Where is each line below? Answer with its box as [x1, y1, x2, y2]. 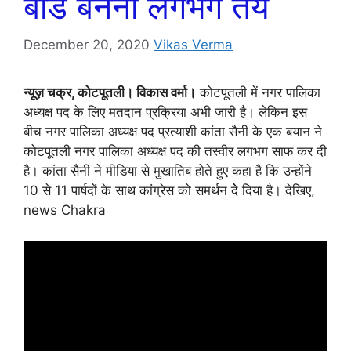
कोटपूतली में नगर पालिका [196, 85, 320, 101]
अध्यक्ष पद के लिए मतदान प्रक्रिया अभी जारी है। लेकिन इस [24, 104, 307, 121]
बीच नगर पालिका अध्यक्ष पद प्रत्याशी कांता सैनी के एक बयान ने [24, 124, 322, 140]
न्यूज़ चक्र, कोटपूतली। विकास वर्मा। [24, 85, 196, 101]
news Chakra [24, 202, 106, 219]
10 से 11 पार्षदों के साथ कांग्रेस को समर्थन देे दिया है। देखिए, [24, 183, 315, 199]
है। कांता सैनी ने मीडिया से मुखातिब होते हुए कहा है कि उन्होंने [24, 163, 312, 179]
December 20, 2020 [24, 37, 150, 53]
